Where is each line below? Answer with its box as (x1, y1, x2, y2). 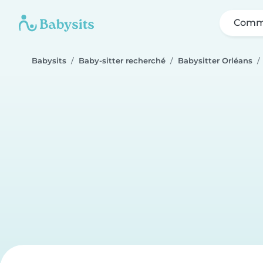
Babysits (32, 56, 66, 65)
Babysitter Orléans (178, 56, 252, 65)
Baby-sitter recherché (79, 56, 166, 65)
